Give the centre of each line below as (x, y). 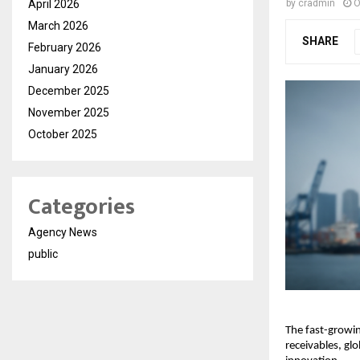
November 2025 (69, 113)
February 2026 (65, 48)
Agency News (63, 233)
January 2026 (63, 70)
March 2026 (58, 26)
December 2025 (69, 91)
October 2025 (63, 135)
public (43, 254)
